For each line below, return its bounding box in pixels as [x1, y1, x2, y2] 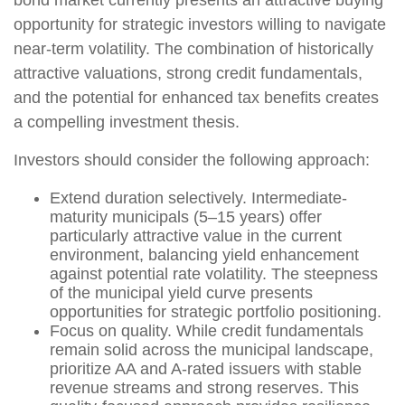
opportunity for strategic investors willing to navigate [14, 14, 386, 33]
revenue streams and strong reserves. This [50, 378, 359, 397]
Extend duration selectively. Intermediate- [50, 188, 347, 207]
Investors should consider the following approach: [14, 150, 370, 169]
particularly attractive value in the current [50, 226, 342, 245]
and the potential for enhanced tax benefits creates [14, 88, 379, 107]
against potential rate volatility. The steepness [50, 264, 378, 283]
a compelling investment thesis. [14, 112, 240, 131]
